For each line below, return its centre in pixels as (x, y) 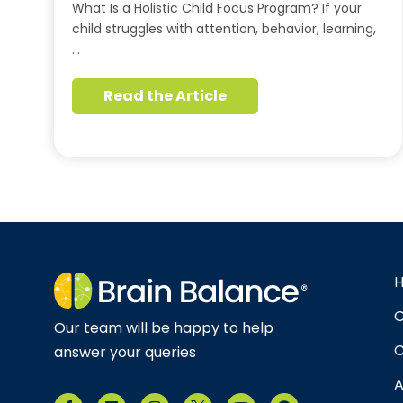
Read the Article (165, 96)
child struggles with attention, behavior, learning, (224, 29)
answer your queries (125, 352)
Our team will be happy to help (164, 327)
